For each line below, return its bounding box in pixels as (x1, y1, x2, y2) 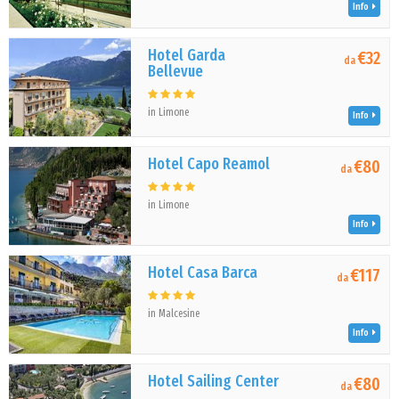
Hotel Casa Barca (148, 263, 258, 282)
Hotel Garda (148, 45, 226, 65)
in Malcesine (148, 307, 200, 320)
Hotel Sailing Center (148, 371, 280, 391)
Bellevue (148, 61, 204, 81)
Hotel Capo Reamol (148, 154, 271, 174)
